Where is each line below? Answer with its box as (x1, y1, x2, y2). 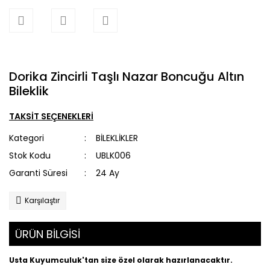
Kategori (9, 132, 44, 144)
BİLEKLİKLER (96, 132, 139, 144)
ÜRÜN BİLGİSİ (15, 227, 80, 242)
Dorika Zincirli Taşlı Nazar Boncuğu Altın (9, 68, 244, 85)
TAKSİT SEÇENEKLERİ (9, 110, 93, 122)
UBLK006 (96, 149, 131, 162)
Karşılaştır (25, 195, 60, 206)
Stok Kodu (9, 149, 51, 162)
